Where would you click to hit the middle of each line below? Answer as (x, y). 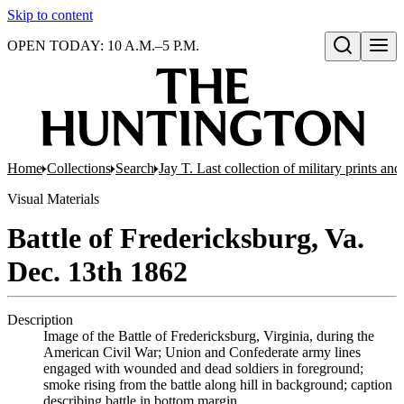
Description (40, 320)
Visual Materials (53, 199)
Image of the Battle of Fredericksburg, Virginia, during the (209, 336)
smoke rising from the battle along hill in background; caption (218, 385)
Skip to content (50, 15)
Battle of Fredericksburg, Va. (186, 238)
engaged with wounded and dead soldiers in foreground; (203, 368)
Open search (364, 64)
